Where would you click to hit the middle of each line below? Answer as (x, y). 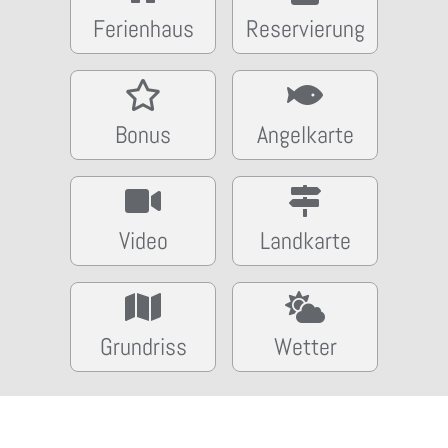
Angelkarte (305, 134)
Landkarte (305, 240)
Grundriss (143, 346)
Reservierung (305, 28)
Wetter (305, 346)
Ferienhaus (143, 28)
